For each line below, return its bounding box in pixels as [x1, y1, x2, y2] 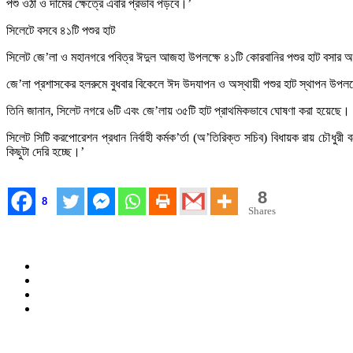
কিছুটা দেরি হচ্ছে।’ [6, 144, 84, 158]
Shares [248, 204, 276, 217]
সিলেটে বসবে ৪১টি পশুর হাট [6, 23, 115, 37]
